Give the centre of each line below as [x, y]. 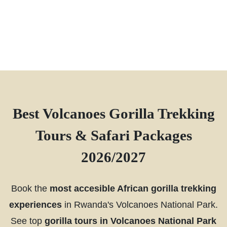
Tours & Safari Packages [113, 135]
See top [28, 220]
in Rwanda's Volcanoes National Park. [140, 204]
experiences [35, 204]
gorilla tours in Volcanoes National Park [130, 220]
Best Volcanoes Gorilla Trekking [113, 113]
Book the [30, 188]
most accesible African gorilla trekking [133, 188]
